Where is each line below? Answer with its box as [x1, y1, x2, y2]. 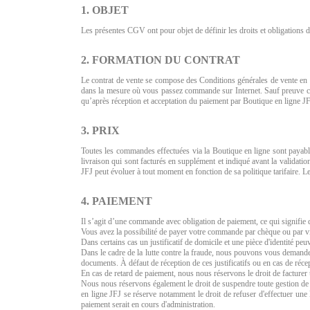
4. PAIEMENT [81, 194, 152, 207]
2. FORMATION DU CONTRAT [81, 53, 240, 66]
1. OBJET [81, 3, 129, 16]
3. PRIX [81, 124, 120, 136]
